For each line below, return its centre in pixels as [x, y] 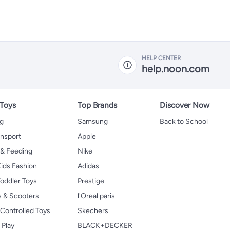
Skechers [93, 210]
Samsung [93, 121]
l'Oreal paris [96, 196]
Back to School [184, 121]
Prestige [91, 181]
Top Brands [97, 105]
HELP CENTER [161, 58]
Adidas [88, 166]
